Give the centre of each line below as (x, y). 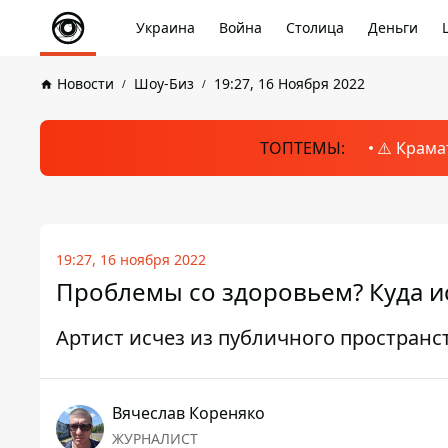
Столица (315, 27)
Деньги (393, 27)
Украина (165, 27)
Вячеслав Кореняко (188, 413)
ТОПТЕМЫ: (302, 148)
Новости (85, 83)
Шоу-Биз (164, 83)
